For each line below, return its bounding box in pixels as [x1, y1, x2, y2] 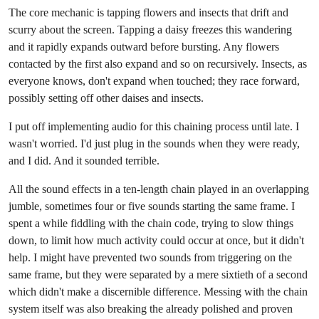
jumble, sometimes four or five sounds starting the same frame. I [9, 199, 295, 212]
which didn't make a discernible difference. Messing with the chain [9, 285, 308, 298]
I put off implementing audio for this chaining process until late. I [9, 120, 299, 132]
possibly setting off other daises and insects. [9, 91, 204, 104]
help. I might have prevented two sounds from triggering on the [9, 251, 292, 263]
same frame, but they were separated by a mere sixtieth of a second [9, 268, 308, 281]
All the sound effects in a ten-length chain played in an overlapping [9, 182, 309, 195]
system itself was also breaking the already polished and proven [9, 302, 293, 315]
